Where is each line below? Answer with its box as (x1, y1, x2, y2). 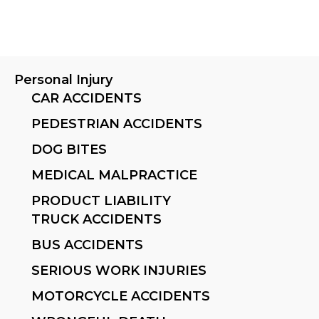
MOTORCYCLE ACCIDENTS (31, 288, 210, 304)
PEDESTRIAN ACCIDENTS (31, 115, 202, 132)
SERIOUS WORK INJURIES (31, 262, 206, 278)
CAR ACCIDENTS (31, 90, 142, 106)
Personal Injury (14, 71, 113, 88)
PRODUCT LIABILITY (31, 192, 171, 209)
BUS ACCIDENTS (31, 236, 143, 253)
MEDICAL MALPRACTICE (31, 167, 197, 183)
